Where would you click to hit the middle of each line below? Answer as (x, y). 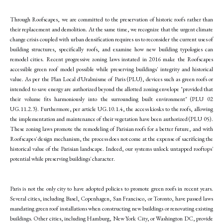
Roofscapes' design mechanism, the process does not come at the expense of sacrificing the (111, 139)
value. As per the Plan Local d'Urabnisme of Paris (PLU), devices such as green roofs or (111, 79)
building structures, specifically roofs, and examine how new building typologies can (111, 49)
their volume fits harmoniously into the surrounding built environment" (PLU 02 (111, 99)
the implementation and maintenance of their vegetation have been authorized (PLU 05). (111, 119)
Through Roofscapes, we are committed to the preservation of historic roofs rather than (111, 19)
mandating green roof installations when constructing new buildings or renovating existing (111, 208)
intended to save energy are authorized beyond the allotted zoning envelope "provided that (111, 89)
